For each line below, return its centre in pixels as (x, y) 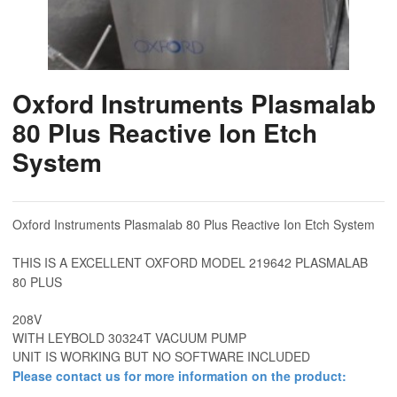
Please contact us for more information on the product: (179, 375)
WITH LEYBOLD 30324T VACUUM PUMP (129, 337)
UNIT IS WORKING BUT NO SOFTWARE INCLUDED (161, 356)
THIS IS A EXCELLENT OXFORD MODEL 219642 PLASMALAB (190, 262)
